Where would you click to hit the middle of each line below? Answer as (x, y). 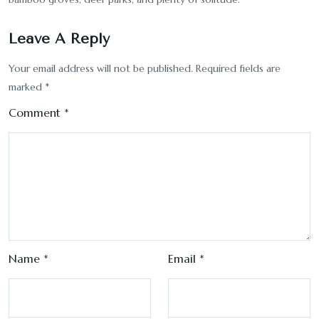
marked (27, 87)
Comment (36, 113)
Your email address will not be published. (101, 68)
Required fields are (238, 68)
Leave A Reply (59, 39)
